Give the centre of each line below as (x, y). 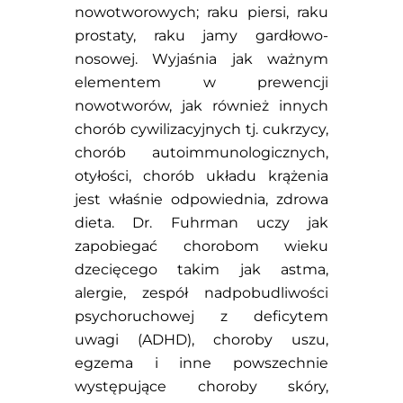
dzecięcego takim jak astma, (201, 269)
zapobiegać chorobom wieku (201, 246)
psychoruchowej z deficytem (201, 316)
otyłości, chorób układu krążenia (201, 175)
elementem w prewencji (201, 82)
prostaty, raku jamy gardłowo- (201, 35)
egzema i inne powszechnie (201, 363)
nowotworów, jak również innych (201, 105)
